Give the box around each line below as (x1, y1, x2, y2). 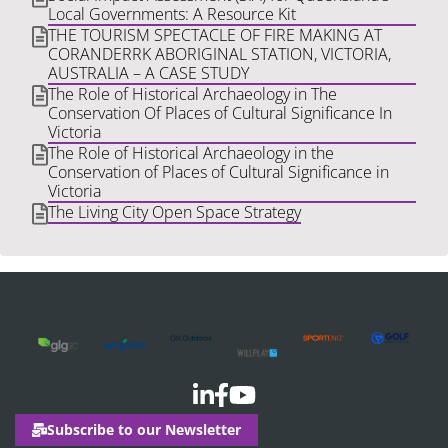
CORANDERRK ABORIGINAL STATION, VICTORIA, (48, 43, 391, 66)
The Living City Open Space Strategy (48, 201, 301, 224)
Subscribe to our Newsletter (47, 420, 242, 440)
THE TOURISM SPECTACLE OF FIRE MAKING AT (48, 24, 382, 47)
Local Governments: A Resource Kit (48, 3, 296, 26)
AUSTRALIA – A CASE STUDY (48, 62, 249, 85)
